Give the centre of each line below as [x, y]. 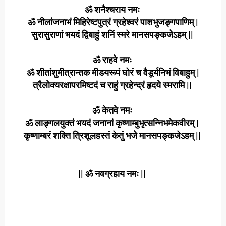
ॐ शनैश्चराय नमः [113, 9]
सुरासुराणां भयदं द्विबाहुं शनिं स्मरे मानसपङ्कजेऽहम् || [113, 35]
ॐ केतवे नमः [113, 110]
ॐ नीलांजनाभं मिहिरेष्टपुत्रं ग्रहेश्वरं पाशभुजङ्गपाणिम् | [113, 22]
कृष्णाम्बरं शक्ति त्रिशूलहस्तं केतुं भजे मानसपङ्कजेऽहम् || [113, 135]
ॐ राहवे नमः [113, 60]
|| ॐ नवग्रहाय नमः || [113, 173]
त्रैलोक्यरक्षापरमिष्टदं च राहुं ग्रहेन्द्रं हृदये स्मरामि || [113, 85]
